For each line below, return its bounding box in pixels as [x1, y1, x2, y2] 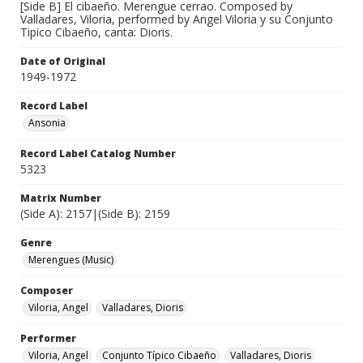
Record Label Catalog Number [20, 147, 176, 161]
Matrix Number [20, 191, 101, 206]
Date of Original [20, 54, 105, 69]
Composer [20, 284, 73, 298]
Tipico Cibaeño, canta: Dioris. [20, 24, 173, 41]
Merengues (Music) [28, 253, 113, 267]
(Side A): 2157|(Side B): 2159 [20, 206, 170, 222]
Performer [20, 331, 76, 346]
